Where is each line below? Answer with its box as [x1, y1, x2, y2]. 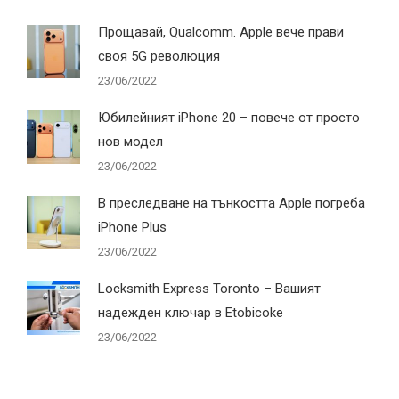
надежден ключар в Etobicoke [98, 304, 283, 321]
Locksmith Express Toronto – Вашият [98, 280, 321, 297]
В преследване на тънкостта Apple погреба [98, 194, 365, 211]
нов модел [98, 133, 163, 150]
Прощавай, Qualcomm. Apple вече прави [98, 23, 344, 40]
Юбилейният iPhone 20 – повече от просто [98, 109, 360, 126]
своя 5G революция [98, 47, 220, 64]
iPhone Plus [98, 218, 167, 235]
